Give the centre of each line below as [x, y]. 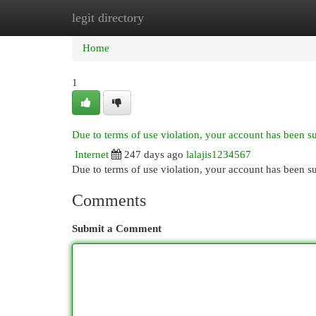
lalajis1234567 [219, 154]
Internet [92, 154]
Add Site [258, 18]
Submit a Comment [117, 229]
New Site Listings [180, 18]
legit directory [108, 18]
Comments [109, 200]
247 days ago [154, 154]
